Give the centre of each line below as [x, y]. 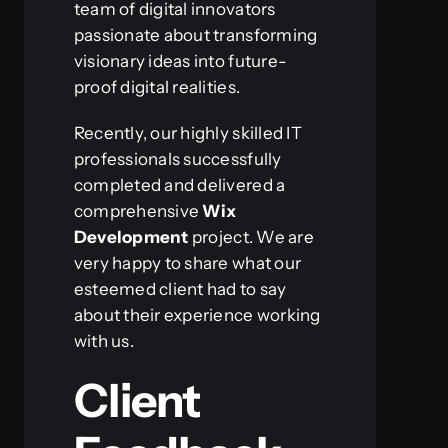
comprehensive [138, 210]
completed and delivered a [179, 184]
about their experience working [197, 314]
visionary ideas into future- [180, 60]
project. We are [251, 236]
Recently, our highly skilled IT [187, 132]
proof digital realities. [157, 86]
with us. [103, 340]
